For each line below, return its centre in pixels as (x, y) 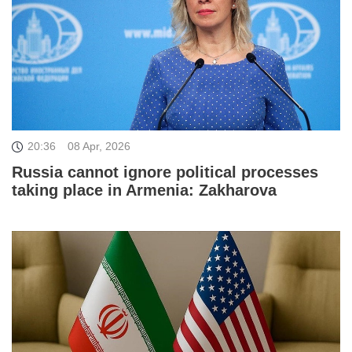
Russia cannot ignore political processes (165, 172)
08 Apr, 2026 (99, 146)
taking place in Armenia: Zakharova (144, 190)
